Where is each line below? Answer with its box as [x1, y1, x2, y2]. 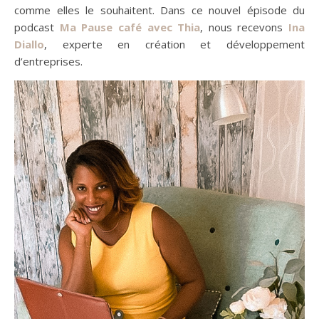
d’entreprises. [14, 53, 83, 68]
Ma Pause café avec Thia [59, 19, 201, 34]
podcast [14, 19, 60, 34]
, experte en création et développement [44, 36, 305, 51]
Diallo [14, 36, 44, 51]
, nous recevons [200, 19, 288, 34]
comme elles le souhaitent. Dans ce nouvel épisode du [14, 2, 305, 17]
